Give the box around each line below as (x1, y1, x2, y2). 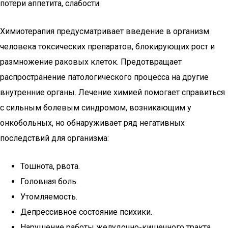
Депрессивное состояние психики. (20, 207, 152, 217)
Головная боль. (20, 177, 78, 186)
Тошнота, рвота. (20, 161, 80, 171)
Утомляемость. (20, 192, 77, 202)
